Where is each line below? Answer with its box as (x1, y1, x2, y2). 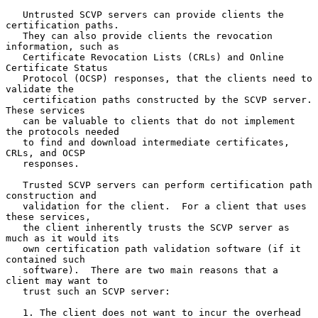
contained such (6, 253, 85, 265)
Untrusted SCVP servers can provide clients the (6, 9, 23, 20)
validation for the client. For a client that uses (6, 200, 23, 212)
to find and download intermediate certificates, (6, 136, 23, 148)
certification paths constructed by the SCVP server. (6, 94, 23, 105)
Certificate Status (6, 62, 108, 73)
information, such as (6, 40, 119, 52)
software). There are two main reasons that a (6, 264, 23, 275)
